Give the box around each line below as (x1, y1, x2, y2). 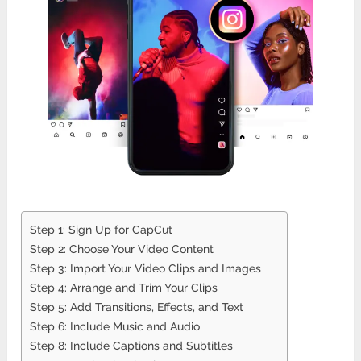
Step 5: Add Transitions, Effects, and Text (30, 299, 244, 313)
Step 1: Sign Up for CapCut (30, 222, 173, 236)
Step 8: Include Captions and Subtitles (30, 338, 234, 352)
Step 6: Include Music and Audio (30, 318, 201, 333)
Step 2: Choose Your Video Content (30, 241, 214, 255)
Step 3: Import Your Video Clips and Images (30, 260, 262, 275)
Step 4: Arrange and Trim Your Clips (30, 280, 218, 294)
